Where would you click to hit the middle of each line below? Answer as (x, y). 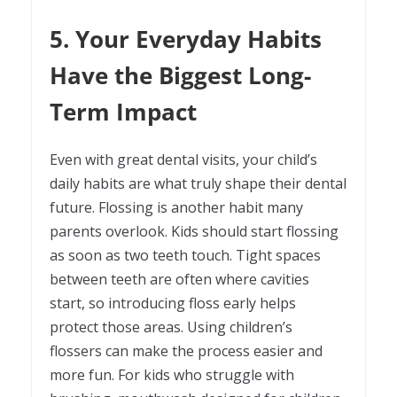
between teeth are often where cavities (179, 280)
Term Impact (123, 112)
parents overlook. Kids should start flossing (194, 232)
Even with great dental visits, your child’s (183, 160)
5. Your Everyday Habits (186, 39)
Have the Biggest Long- (180, 76)
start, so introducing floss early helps (173, 304)
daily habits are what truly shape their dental (198, 184)
